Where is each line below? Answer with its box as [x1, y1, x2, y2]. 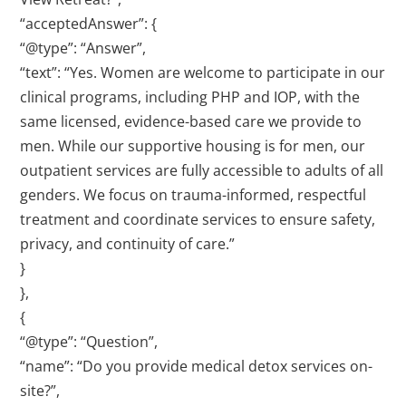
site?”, [20, 381, 61, 401]
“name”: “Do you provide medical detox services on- [20, 356, 373, 377]
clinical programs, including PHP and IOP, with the [20, 87, 361, 108]
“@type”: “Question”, [20, 332, 159, 353]
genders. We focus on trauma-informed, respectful [20, 185, 367, 206]
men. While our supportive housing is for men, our [20, 136, 366, 157]
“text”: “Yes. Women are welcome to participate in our [20, 63, 386, 83]
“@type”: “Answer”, [20, 38, 147, 59]
